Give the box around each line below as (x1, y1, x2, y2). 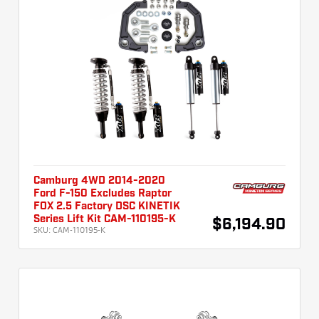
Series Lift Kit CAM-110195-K (33, 214, 176, 225)
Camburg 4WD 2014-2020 (33, 176, 165, 187)
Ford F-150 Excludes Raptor (33, 189, 172, 199)
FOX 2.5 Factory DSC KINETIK (33, 202, 180, 212)
